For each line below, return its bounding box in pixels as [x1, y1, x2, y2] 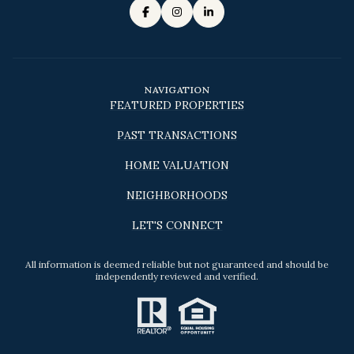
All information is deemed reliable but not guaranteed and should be [25, 258, 329, 270]
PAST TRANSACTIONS [117, 127, 237, 142]
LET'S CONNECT [131, 217, 223, 232]
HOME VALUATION [125, 157, 229, 172]
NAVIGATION [145, 83, 209, 96]
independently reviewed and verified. [96, 269, 258, 282]
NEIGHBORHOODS [126, 187, 228, 202]
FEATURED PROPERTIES [110, 97, 244, 112]
